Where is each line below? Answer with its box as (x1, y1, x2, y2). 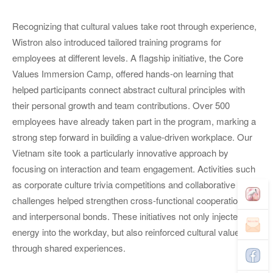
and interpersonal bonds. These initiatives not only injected (12, 209, 243, 222)
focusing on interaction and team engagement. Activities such (12, 161, 255, 175)
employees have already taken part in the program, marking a (12, 114, 256, 127)
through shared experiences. (12, 241, 126, 254)
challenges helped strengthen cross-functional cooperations (12, 193, 247, 207)
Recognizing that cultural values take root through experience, (12, 19, 257, 32)
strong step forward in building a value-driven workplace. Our (12, 130, 252, 143)
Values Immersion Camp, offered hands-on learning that (12, 66, 233, 80)
